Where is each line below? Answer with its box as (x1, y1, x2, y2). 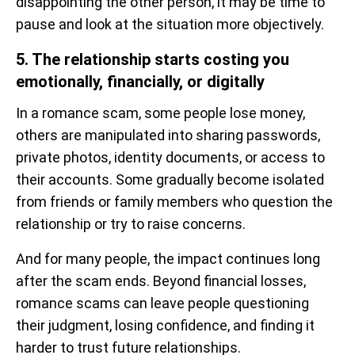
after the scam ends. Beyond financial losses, (16, 272, 306, 289)
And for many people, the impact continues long (16, 250, 320, 267)
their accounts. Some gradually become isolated (16, 170, 324, 188)
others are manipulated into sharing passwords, (16, 126, 320, 143)
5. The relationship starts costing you (16, 49, 289, 69)
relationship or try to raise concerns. (16, 215, 246, 232)
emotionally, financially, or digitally (16, 71, 265, 91)
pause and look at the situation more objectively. (16, 15, 324, 32)
